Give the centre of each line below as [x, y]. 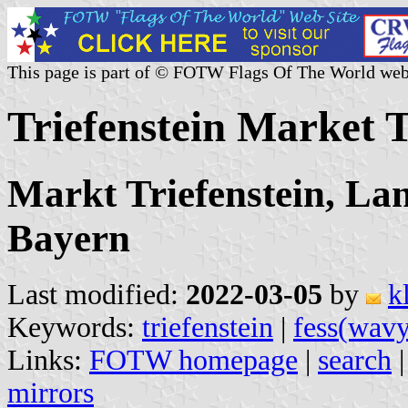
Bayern [69, 238]
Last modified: [97, 294]
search [355, 360]
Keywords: [75, 327]
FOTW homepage [194, 360]
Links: [48, 360]
